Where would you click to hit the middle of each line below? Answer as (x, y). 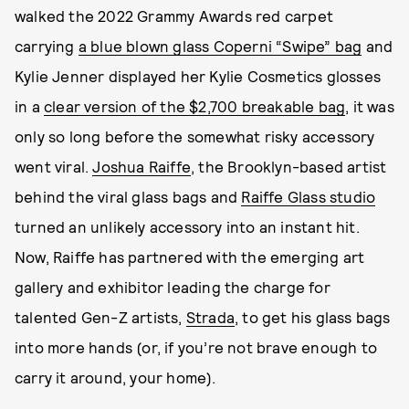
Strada (210, 317)
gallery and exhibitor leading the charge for (173, 287)
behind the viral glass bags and (128, 196)
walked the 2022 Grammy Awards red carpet (174, 16)
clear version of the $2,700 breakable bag (195, 106)
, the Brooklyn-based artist (289, 166)
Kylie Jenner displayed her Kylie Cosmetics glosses (198, 76)
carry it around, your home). (115, 377)
